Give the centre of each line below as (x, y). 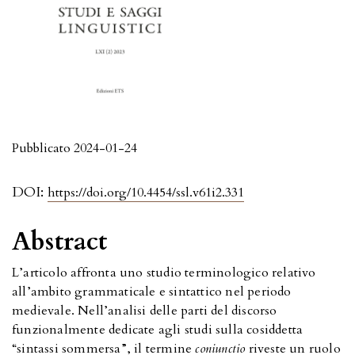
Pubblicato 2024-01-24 (74, 149)
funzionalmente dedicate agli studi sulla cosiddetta (158, 330)
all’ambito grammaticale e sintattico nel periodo (152, 292)
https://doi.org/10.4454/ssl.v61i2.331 (146, 193)
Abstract (60, 242)
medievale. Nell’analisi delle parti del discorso (145, 311)
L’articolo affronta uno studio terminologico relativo (164, 273)
